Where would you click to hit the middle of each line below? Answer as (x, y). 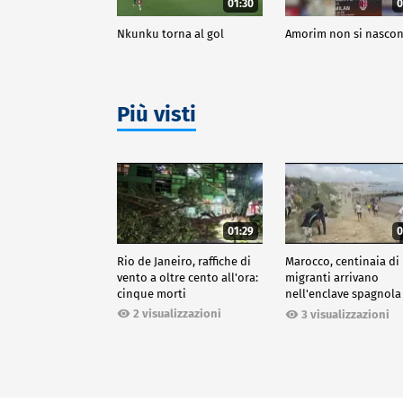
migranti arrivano (332, 278)
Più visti (157, 114)
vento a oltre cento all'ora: (188, 278)
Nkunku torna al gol (170, 33)
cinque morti (152, 294)
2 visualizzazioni (177, 314)
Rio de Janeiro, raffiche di (184, 262)
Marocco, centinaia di (343, 262)
